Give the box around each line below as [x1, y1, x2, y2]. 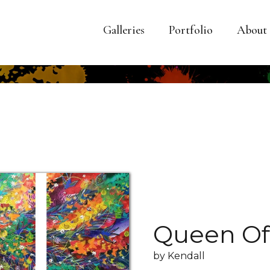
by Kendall [153, 250, 205, 262]
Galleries [103, 23, 145, 37]
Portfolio [169, 23, 213, 37]
